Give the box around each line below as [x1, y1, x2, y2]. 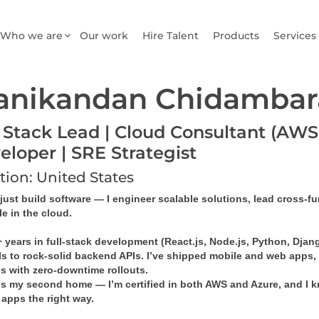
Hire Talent [142, 29, 199, 42]
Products [213, 29, 259, 42]
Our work [80, 29, 128, 42]
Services [273, 29, 316, 42]
